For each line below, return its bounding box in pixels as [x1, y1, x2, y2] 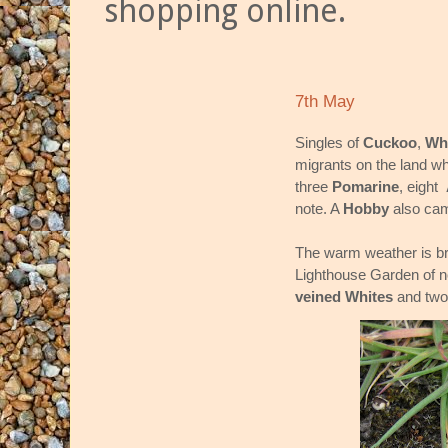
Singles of [295, 133, 363, 151]
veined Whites [295, 287, 393, 305]
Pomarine [332, 177, 399, 195]
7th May [295, 92, 355, 112]
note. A [295, 199, 343, 217]
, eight [399, 177, 446, 195]
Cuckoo [363, 133, 417, 151]
